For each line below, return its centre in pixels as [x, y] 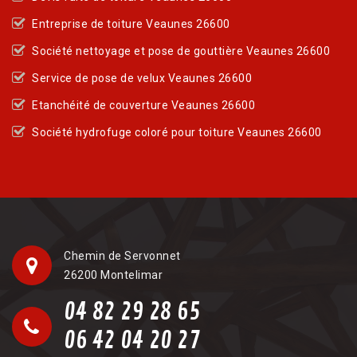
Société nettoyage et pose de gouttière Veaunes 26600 [181, 51]
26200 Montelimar [113, 275]
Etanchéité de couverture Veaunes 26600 [143, 105]
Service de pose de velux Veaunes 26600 [142, 78]
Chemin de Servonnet [122, 255]
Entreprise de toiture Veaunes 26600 [131, 24]
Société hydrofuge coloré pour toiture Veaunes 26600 [177, 132]
